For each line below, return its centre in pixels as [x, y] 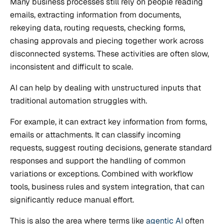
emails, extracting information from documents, [95, 15]
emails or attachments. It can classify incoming [95, 135]
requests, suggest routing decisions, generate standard [111, 148]
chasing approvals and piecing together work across [107, 41]
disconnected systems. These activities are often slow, [109, 54]
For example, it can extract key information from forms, [108, 122]
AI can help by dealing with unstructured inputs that [105, 88]
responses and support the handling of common [98, 161]
